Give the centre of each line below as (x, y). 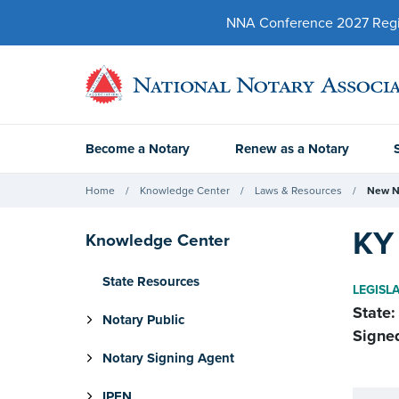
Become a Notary (138, 149)
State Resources (151, 281)
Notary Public (143, 320)
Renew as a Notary (292, 149)
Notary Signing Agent (168, 358)
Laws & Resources (298, 190)
